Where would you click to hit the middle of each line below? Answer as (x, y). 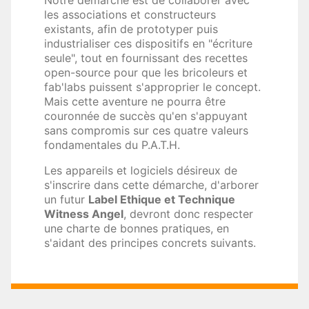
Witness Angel (84, 214)
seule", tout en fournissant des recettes (146, 58)
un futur (66, 199)
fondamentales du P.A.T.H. (112, 145)
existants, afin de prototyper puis (131, 29)
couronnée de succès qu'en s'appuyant (146, 116)
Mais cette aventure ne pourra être (135, 101)
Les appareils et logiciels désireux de (141, 170)
